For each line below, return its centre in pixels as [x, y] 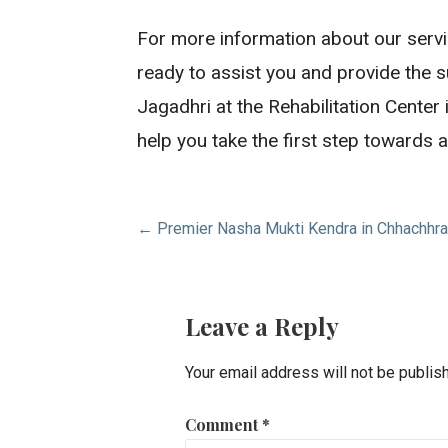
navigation [216, 280]
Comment [224, 425]
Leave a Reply [262, 326]
